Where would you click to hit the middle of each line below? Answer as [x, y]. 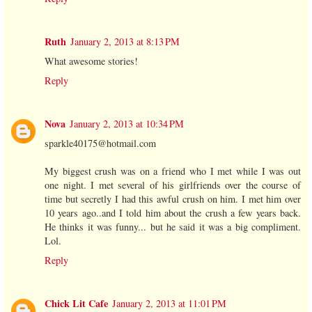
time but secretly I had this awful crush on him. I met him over [173, 198]
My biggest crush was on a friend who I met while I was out [173, 171]
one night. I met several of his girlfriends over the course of [173, 185]
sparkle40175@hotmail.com [100, 143]
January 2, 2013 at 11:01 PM [169, 303]
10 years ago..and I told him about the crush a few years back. [173, 212]
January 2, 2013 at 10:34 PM [127, 123]
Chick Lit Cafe [76, 303]
